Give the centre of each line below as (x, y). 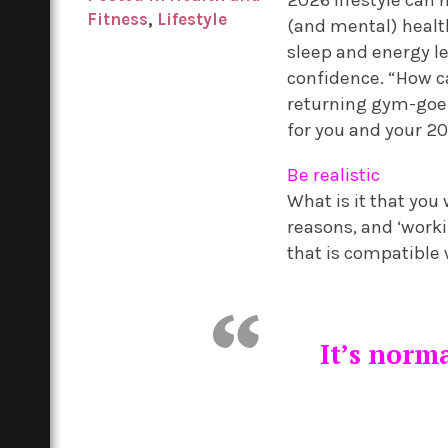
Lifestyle (192, 18)
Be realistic (334, 174)
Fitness (118, 18)
